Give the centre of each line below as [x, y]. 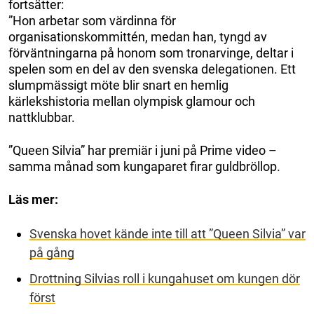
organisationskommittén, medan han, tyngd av [138, 36]
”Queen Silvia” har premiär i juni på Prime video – [143, 150]
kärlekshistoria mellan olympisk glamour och [132, 101]
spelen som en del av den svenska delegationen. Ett [152, 69]
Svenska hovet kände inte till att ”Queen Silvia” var [168, 233]
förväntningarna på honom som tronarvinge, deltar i [151, 53]
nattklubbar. [42, 117]
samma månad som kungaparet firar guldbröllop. [144, 166]
